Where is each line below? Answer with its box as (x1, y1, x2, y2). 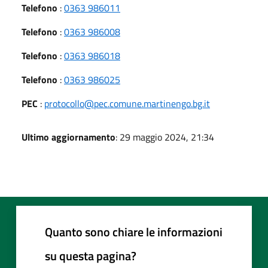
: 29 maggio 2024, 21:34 (115, 129, 214, 144)
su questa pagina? (45, 246, 136, 265)
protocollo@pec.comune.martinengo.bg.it (44, 96, 210, 111)
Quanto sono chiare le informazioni (45, 222, 223, 241)
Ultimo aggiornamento (22, 129, 115, 144)
